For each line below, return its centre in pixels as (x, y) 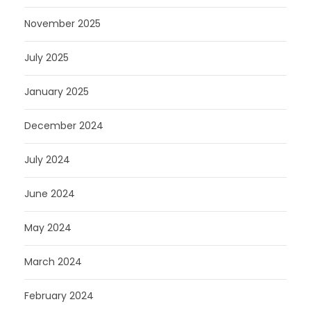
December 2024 (64, 126)
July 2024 (47, 160)
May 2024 (48, 228)
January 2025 (57, 92)
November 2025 (62, 24)
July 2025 (47, 58)
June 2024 (50, 194)
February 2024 (59, 296)
